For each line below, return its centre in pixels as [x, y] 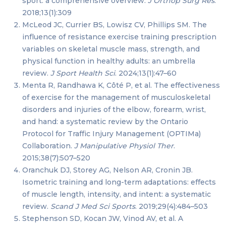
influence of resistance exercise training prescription [119, 37]
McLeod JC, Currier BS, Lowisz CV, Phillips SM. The [115, 25]
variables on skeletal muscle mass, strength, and [111, 49]
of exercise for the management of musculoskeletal [116, 98]
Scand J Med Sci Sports [93, 207]
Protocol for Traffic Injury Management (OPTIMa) [111, 134]
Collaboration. [48, 146]
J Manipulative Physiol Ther [124, 146]
